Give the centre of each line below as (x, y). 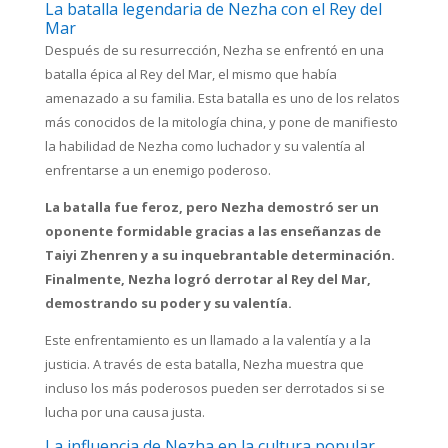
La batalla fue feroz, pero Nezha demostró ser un (211, 207)
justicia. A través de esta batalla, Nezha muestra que (204, 364)
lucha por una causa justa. (124, 412)
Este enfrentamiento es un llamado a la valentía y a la (207, 340)
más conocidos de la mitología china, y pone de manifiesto (221, 122)
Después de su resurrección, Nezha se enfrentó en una (214, 50)
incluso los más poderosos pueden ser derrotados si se (214, 388)
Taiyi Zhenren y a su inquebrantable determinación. (219, 255)
